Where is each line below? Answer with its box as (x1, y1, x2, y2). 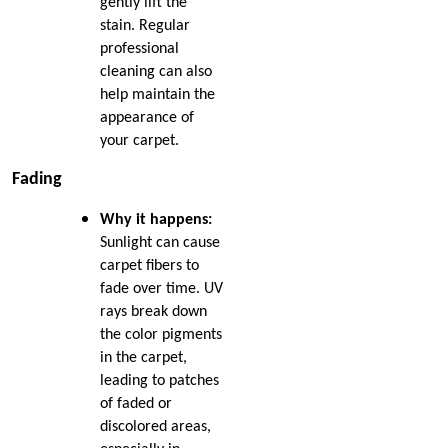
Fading (12, 169, 62, 189)
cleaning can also (100, 63, 212, 80)
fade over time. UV (100, 280, 223, 297)
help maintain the (100, 86, 215, 103)
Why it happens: (100, 211, 212, 228)
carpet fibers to (100, 257, 199, 274)
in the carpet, (100, 349, 187, 366)
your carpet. (100, 132, 179, 149)
